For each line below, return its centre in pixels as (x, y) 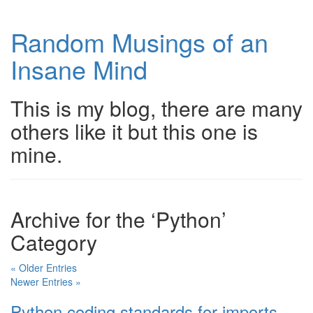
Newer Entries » (46, 282)
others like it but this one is (134, 131)
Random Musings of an (139, 42)
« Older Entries (44, 268)
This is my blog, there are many (156, 108)
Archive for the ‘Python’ (118, 219)
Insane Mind (79, 69)
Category (54, 242)
